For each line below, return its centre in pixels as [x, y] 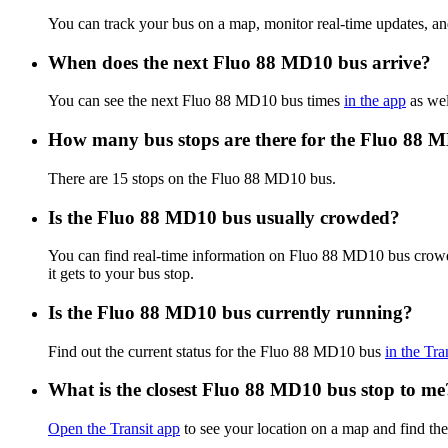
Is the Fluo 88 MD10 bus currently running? [230, 312]
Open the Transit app [114, 429]
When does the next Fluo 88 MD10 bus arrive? [239, 62]
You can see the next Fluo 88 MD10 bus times [196, 101]
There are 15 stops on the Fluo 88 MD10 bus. [192, 178]
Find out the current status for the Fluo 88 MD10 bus [216, 351]
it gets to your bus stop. [121, 274]
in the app [375, 101]
